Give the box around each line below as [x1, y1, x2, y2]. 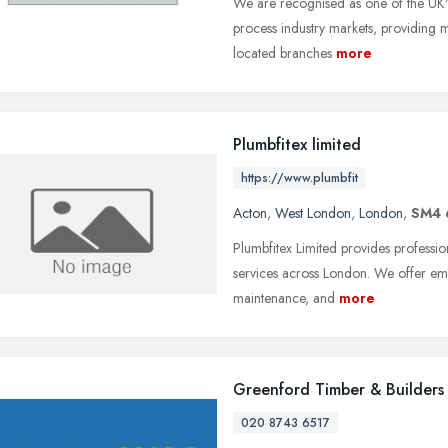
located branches [233, 42, 332, 63]
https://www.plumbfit [241, 168, 358, 187]
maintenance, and [233, 287, 335, 308]
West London [275, 202, 351, 223]
